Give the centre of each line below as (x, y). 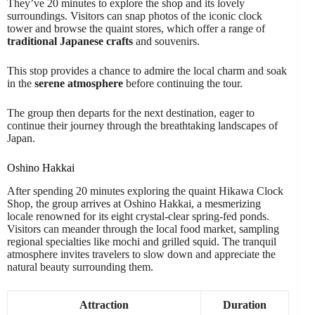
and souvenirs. (166, 41)
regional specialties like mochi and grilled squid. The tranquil (142, 242)
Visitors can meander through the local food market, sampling (143, 229)
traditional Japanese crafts (70, 41)
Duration (245, 305)
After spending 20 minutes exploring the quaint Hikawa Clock (145, 191)
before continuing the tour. (183, 84)
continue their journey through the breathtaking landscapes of (142, 126)
